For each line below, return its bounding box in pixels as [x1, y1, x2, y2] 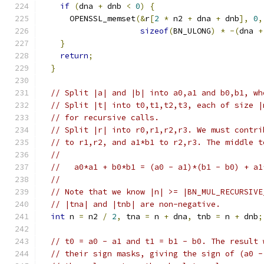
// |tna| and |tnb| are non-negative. [51, 199, 220, 209]
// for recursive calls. [51, 113, 159, 123]
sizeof [140, 26, 169, 36]
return [60, 51, 88, 61]
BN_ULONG [173, 26, 211, 36]
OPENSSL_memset [41, 14, 136, 24]
